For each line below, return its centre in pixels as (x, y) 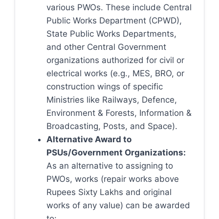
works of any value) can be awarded (118, 205)
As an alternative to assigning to (110, 166)
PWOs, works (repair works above (113, 179)
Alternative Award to (89, 139)
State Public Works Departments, (111, 34)
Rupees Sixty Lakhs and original (109, 192)
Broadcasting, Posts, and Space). (112, 126)
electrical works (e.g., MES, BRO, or (115, 73)
